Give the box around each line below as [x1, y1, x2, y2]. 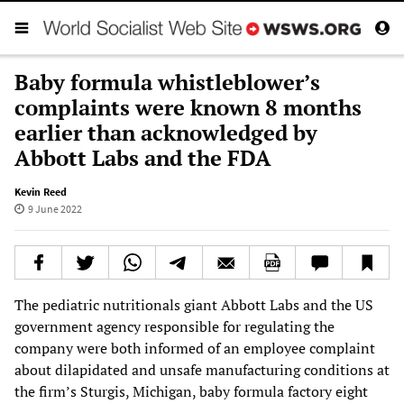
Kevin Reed [14, 184, 67, 198]
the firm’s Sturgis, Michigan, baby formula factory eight [14, 381, 368, 401]
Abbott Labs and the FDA [14, 142, 271, 172]
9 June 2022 [27, 201, 82, 216]
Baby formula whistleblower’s [14, 67, 320, 96]
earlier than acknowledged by [14, 117, 317, 147]
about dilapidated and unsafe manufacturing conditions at [14, 359, 390, 380]
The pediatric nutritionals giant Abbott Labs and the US [14, 294, 373, 315]
